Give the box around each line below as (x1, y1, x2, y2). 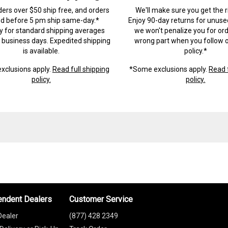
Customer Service (69, 194, 133, 204)
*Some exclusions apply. (129, 65, 209, 73)
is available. (22, 46, 60, 55)
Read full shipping (52, 65, 109, 73)
